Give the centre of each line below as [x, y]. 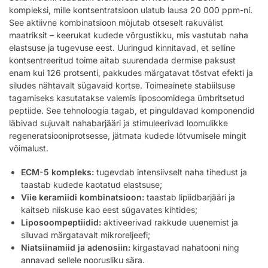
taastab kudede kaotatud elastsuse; [92, 185]
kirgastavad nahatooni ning [185, 248]
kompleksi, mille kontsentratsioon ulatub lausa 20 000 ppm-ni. [131, 10]
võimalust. [29, 148]
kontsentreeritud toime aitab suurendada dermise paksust [122, 60]
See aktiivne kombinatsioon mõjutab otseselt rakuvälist [116, 22]
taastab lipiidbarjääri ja [190, 197]
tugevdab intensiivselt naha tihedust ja [170, 172]
